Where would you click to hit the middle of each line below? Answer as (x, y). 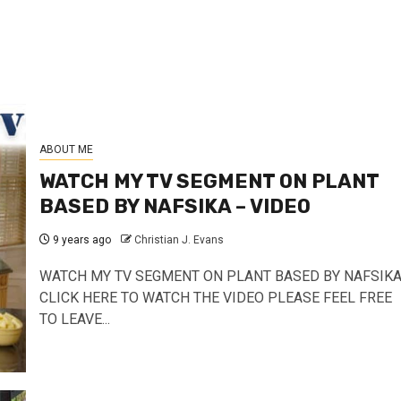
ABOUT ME (66, 149)
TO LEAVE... (74, 319)
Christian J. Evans (179, 239)
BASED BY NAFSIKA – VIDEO (175, 206)
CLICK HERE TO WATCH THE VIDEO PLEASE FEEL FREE (215, 297)
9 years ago (80, 239)
